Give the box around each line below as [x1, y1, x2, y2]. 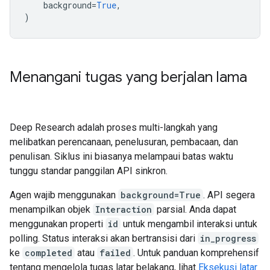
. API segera [203, 189, 255, 201]
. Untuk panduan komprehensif [133, 247, 259, 259]
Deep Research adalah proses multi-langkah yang [10, 122, 218, 133]
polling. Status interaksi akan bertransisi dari [10, 233, 198, 244]
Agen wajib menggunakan [10, 189, 118, 201]
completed [25, 247, 72, 259]
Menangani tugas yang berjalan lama [10, 68, 247, 86]
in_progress [200, 233, 256, 244]
